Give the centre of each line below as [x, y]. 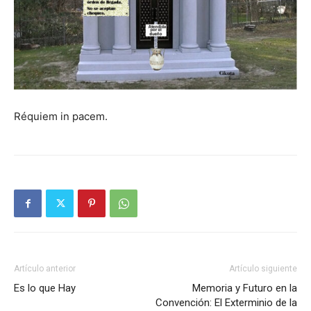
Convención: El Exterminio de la [226, 303]
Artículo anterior [45, 269]
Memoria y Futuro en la [245, 288]
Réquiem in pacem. [61, 117]
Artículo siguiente [263, 269]
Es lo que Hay [45, 288]
